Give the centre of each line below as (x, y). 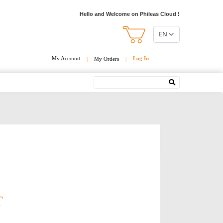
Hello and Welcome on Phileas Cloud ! (130, 14)
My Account (66, 58)
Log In (141, 58)
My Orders (107, 59)
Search (103, 80)
